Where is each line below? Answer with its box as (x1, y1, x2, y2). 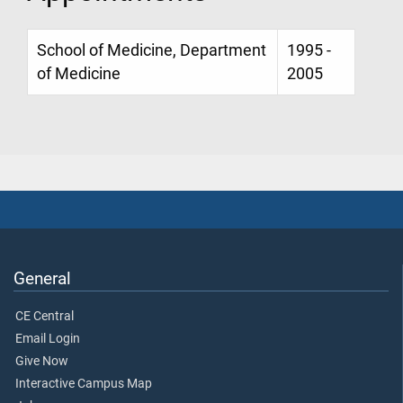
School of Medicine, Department (37, 40, 266, 59)
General (13, 267, 71, 289)
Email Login (15, 330, 80, 346)
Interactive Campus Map (15, 375, 152, 391)
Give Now (15, 353, 68, 369)
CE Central (15, 308, 74, 324)
